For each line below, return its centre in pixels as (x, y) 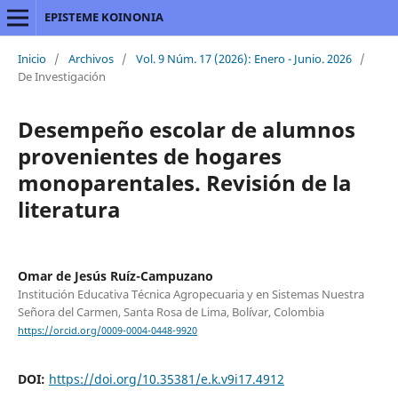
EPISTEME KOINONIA (103, 17)
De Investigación (61, 76)
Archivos (91, 58)
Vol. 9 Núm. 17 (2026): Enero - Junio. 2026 (243, 58)
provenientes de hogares (149, 155)
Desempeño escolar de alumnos (186, 129)
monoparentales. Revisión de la (184, 182)
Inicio (32, 58)
